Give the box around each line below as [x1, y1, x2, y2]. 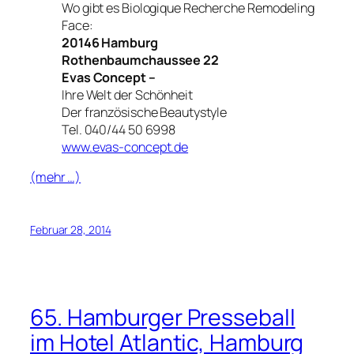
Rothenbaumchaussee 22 [62, 51, 219, 69]
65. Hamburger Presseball [30, 302, 296, 333]
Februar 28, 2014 [30, 222, 111, 238]
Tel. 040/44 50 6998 [62, 120, 176, 138]
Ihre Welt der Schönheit [62, 85, 193, 104]
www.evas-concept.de [62, 137, 189, 156]
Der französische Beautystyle [62, 103, 228, 121]
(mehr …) [30, 168, 81, 186]
